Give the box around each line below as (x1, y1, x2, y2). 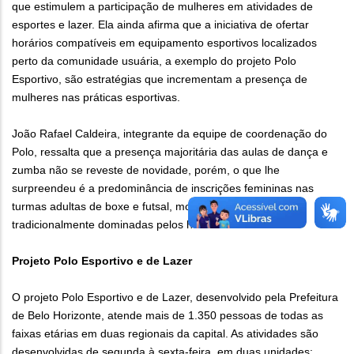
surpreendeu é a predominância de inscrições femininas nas (12, 182, 314, 195)
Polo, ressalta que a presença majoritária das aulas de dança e (12, 145, 328, 159)
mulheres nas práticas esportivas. (12, 91, 183, 104)
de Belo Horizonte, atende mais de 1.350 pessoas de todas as (12, 309, 323, 322)
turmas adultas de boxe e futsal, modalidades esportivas (12, 200, 294, 213)
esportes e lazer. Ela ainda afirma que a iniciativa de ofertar (12, 18, 309, 32)
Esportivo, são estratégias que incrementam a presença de (12, 73, 307, 86)
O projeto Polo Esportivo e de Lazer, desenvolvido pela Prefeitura (12, 291, 338, 304)
